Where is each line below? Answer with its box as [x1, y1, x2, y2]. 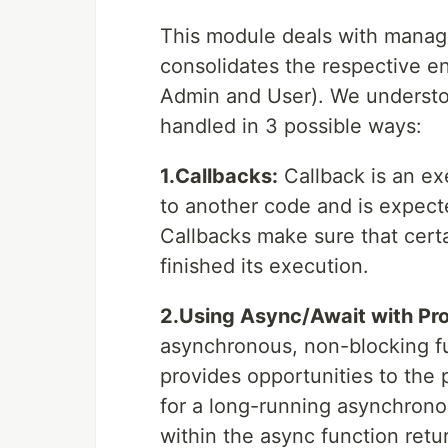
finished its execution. [160, 254, 369, 279]
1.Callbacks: [160, 164, 278, 189]
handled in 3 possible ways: [160, 114, 422, 139]
